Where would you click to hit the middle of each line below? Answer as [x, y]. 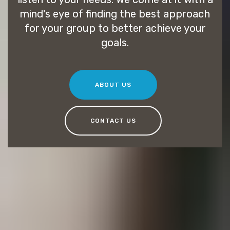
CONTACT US [113, 121]
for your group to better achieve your [115, 28]
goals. [115, 43]
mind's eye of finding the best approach [115, 14]
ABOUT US [113, 84]
